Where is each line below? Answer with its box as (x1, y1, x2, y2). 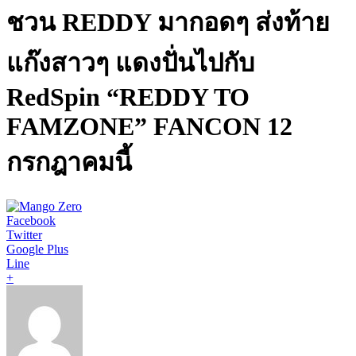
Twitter (6, 227, 42, 242)
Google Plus (6, 242, 68, 256)
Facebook (6, 213, 56, 227)
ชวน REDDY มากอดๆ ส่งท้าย (6, 8, 330, 37)
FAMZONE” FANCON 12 (6, 112, 292, 141)
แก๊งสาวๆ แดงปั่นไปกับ (6, 48, 254, 78)
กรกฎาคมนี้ (6, 148, 132, 177)
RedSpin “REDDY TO (6, 83, 250, 112)
